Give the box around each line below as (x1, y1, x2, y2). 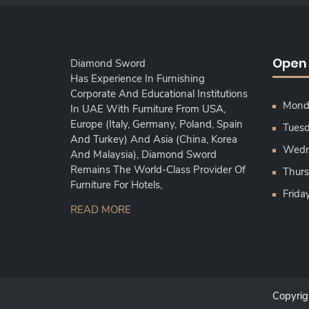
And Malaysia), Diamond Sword (70, 147, 217, 161)
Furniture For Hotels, (70, 177, 165, 192)
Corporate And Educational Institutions (70, 86, 248, 101)
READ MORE (70, 202, 131, 217)
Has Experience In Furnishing (70, 71, 205, 86)
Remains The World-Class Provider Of (70, 162, 246, 177)
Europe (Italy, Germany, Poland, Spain (70, 117, 243, 131)
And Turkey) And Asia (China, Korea (70, 132, 237, 146)
